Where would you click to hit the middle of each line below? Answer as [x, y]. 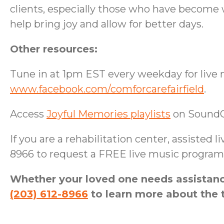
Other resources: [54, 49]
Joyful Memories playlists [108, 114]
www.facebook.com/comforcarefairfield [107, 89]
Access [28, 114]
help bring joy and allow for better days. [107, 24]
